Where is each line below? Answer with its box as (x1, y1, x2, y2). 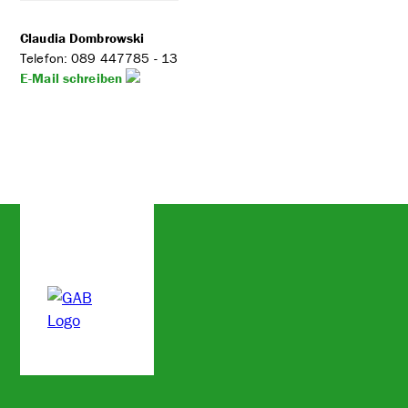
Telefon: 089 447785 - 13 (20, 48, 178, 66)
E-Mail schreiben (20, 68, 127, 87)
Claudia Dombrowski (20, 28, 145, 46)
